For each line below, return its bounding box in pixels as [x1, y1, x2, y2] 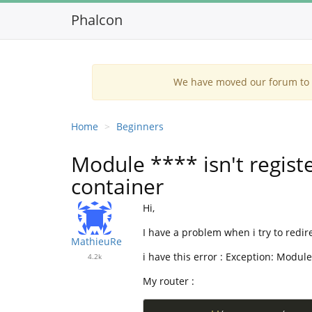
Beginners [116, 120, 164, 133]
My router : [142, 274, 194, 288]
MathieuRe [71, 235, 122, 248]
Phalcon [71, 10, 123, 29]
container [71, 172, 164, 201]
